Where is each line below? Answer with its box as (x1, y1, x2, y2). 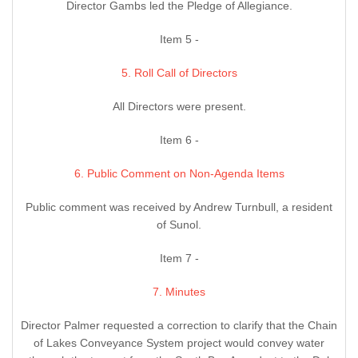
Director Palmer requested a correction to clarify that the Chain (21, 319, 337, 332)
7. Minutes (153, 285, 205, 299)
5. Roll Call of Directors (121, 66, 237, 80)
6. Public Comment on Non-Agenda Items (74, 167, 284, 181)
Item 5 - (159, 33, 199, 46)
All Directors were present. (112, 100, 246, 113)
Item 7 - (159, 252, 199, 265)
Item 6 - (159, 133, 199, 147)
